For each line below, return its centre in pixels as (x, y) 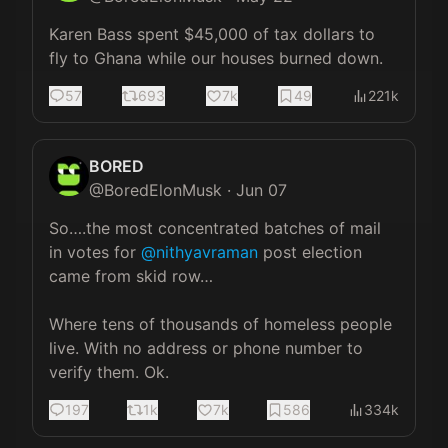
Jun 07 (261, 190)
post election (312, 252)
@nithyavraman (199, 252)
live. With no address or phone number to (208, 348)
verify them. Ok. (109, 372)
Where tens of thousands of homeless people (223, 324)
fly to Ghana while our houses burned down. (216, 58)
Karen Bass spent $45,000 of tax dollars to (214, 34)
